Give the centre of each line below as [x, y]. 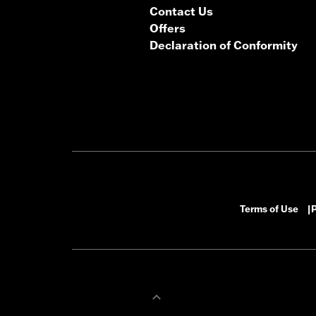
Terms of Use [269, 209]
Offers [168, 29]
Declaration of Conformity [224, 45]
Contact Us [181, 12]
